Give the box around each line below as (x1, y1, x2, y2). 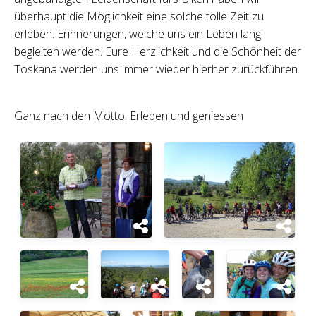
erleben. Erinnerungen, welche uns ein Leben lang (14, 25, 261, 42)
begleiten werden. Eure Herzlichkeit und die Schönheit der (14, 43, 301, 59)
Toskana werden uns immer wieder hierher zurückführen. (14, 61, 300, 77)
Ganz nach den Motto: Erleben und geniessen (14, 107, 243, 123)
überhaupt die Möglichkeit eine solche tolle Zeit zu (14, 8, 264, 24)
